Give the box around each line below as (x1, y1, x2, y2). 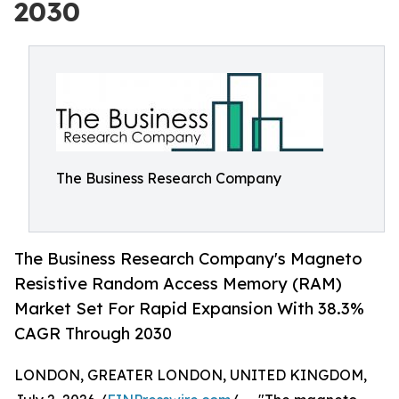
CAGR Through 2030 (14, 323, 172, 344)
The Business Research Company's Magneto (14, 248, 362, 269)
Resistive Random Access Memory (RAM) (14, 273, 342, 294)
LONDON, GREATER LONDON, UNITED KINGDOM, (14, 366, 367, 385)
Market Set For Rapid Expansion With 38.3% (14, 298, 364, 319)
